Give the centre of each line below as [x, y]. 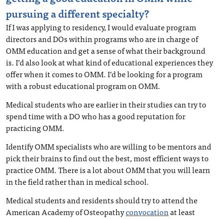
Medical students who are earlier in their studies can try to [106, 104]
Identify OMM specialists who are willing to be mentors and [109, 146]
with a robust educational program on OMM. [83, 86]
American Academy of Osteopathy [66, 212]
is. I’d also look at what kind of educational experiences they [109, 62]
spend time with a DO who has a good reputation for [96, 116]
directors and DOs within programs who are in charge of [102, 39]
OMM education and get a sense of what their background [106, 50]
